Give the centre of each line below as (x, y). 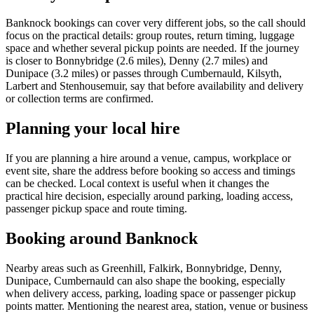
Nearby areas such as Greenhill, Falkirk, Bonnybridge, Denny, (144, 268)
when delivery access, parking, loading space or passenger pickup (151, 294)
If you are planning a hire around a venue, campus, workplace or (148, 158)
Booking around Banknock (102, 239)
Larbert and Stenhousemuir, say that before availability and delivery (155, 86)
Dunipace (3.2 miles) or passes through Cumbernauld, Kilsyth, (144, 74)
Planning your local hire (93, 129)
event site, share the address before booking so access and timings (150, 171)
